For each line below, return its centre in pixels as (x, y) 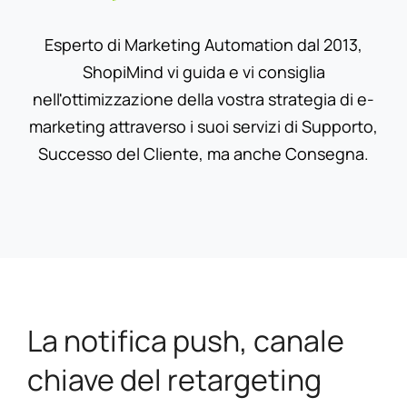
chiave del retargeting (174, 379)
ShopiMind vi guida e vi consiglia (203, 71)
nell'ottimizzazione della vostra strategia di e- (203, 99)
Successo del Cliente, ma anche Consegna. (203, 153)
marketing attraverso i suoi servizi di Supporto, (203, 126)
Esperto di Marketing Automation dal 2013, (203, 44)
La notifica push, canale (185, 340)
